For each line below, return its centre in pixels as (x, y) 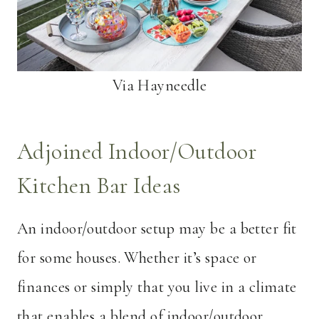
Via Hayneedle (159, 86)
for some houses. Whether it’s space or (137, 258)
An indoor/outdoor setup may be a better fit (157, 229)
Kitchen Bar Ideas (99, 186)
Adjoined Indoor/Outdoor (137, 152)
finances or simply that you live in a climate (157, 287)
